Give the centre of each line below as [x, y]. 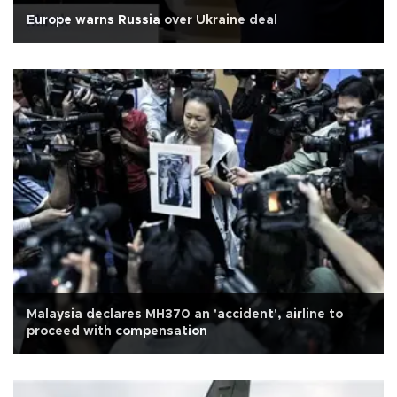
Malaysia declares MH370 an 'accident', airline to [185, 314]
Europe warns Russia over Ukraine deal [152, 21]
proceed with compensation [117, 331]
